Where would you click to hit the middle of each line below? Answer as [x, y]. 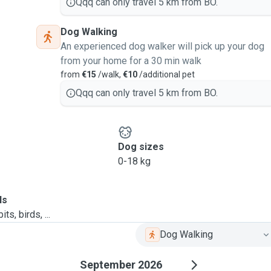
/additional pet [166, 74]
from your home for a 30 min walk [131, 61]
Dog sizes [141, 147]
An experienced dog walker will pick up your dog [162, 46]
